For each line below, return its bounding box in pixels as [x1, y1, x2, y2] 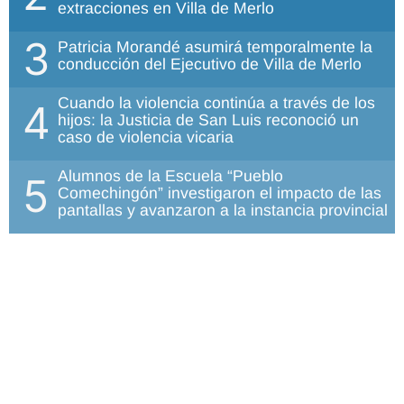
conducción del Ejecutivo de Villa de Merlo [58, 54, 362, 73]
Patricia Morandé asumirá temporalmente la [58, 37, 372, 56]
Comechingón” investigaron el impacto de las [58, 183, 381, 202]
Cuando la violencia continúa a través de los [58, 93, 375, 112]
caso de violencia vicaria [58, 127, 234, 146]
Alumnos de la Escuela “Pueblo [58, 166, 283, 185]
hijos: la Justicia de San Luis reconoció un [58, 110, 359, 129]
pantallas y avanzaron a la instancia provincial [58, 200, 388, 219]
